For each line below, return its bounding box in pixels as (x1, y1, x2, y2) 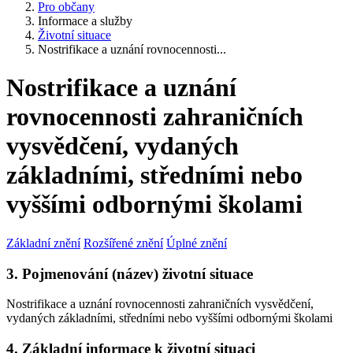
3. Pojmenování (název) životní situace (6, 265, 253, 282)
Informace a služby (38, 14, 132, 28)
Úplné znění (166, 236, 227, 250)
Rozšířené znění (84, 236, 163, 250)
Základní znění (6, 236, 80, 250)
